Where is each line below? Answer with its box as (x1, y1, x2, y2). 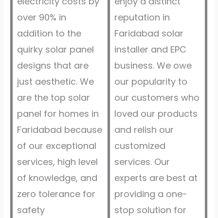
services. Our (114, 156, 170, 168)
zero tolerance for (17, 188, 96, 200)
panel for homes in (17, 108, 99, 120)
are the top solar (17, 91, 91, 104)
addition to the (17, 27, 82, 40)
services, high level (17, 156, 98, 168)
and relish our (114, 124, 174, 136)
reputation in (114, 11, 170, 24)
